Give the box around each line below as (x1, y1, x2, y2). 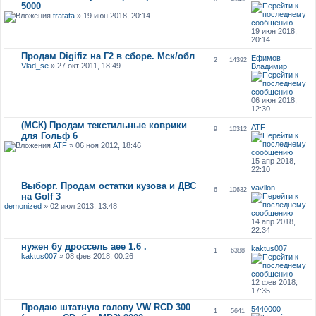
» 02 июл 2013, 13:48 (41, 201, 117, 210)
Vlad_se (20, 61, 49, 70)
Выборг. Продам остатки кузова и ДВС (20, 180, 196, 191)
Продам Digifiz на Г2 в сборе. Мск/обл (20, 50, 195, 61)
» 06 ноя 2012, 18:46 (66, 140, 141, 150)
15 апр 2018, (251, 156, 296, 165)
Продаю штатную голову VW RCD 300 (20, 301, 190, 312)
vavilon (251, 183, 276, 192)
